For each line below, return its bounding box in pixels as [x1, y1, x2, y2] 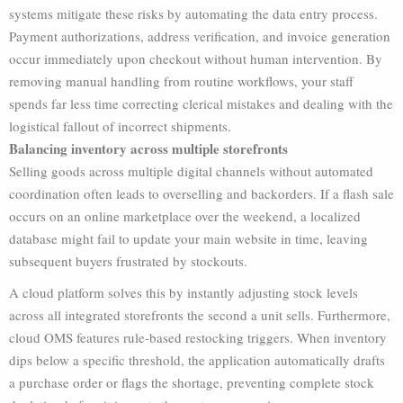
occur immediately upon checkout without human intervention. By [9, 49, 382, 67]
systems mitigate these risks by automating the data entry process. [9, 4, 378, 22]
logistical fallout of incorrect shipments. [9, 117, 231, 135]
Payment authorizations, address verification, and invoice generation [9, 27, 390, 45]
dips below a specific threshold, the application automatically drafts [9, 351, 385, 369]
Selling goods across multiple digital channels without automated [9, 162, 373, 180]
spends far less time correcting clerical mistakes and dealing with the [9, 94, 393, 112]
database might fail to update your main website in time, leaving [9, 229, 368, 247]
